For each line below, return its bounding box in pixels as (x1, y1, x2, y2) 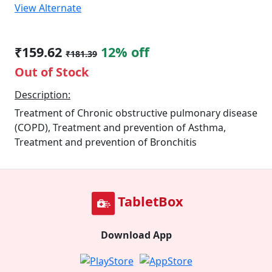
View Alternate (15, 1, 81, 15)
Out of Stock (15, 64, 89, 80)
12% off (101, 43, 149, 61)
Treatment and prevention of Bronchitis (15, 135, 197, 149)
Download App (100, 228, 172, 242)
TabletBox (118, 192, 183, 210)
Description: (15, 88, 70, 101)
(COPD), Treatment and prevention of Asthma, (15, 121, 226, 134)
